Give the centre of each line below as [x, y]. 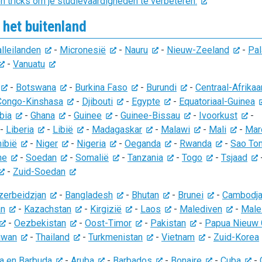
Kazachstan [48, 209]
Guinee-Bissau [150, 116]
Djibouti [97, 101]
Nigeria [91, 144]
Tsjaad [234, 158]
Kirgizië [106, 209]
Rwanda [196, 144]
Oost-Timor [108, 223]
